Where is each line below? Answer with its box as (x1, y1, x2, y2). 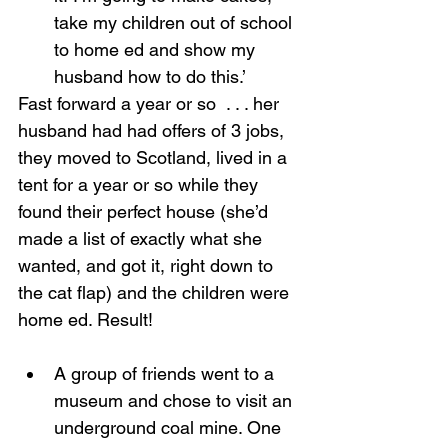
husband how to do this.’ (54, 66, 246, 87)
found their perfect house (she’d (18, 201, 273, 222)
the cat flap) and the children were (18, 282, 294, 303)
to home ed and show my (54, 39, 260, 60)
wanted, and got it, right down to (18, 255, 278, 276)
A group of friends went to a (54, 363, 279, 384)
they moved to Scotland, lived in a (18, 147, 292, 168)
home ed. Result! (18, 309, 153, 330)
